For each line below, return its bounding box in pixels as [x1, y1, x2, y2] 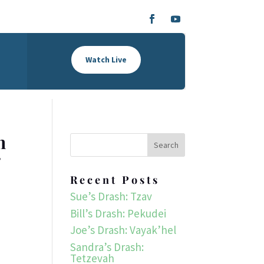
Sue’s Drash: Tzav [70, 189, 153, 203]
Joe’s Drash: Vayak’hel [70, 223, 177, 237]
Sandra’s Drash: [70, 239, 144, 254]
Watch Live [85, 54, 127, 65]
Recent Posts [70, 173, 160, 187]
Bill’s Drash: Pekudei [70, 206, 167, 220]
